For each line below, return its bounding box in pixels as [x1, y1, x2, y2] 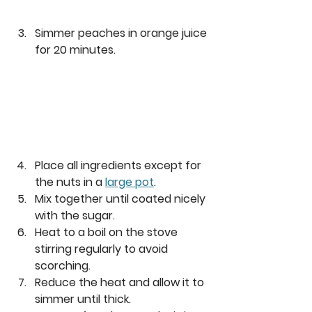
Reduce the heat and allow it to [35, 274, 207, 290]
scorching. [35, 257, 93, 274]
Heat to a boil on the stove [35, 224, 180, 240]
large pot [105, 173, 154, 190]
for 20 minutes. [35, 42, 116, 58]
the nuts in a [35, 173, 105, 190]
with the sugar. [35, 207, 118, 224]
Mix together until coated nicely [35, 190, 208, 207]
